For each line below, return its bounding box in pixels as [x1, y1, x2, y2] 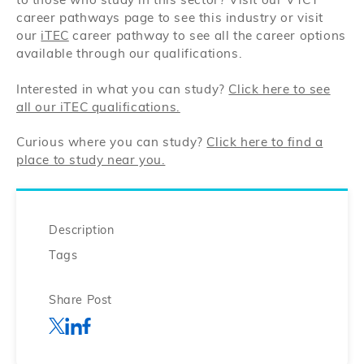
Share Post [49, 294, 112, 307]
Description [49, 224, 115, 237]
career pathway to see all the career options [68, 31, 346, 44]
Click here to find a [206, 137, 323, 150]
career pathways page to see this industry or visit [16, 13, 324, 26]
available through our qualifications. [16, 49, 243, 62]
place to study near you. [16, 155, 166, 168]
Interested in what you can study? [16, 84, 229, 97]
